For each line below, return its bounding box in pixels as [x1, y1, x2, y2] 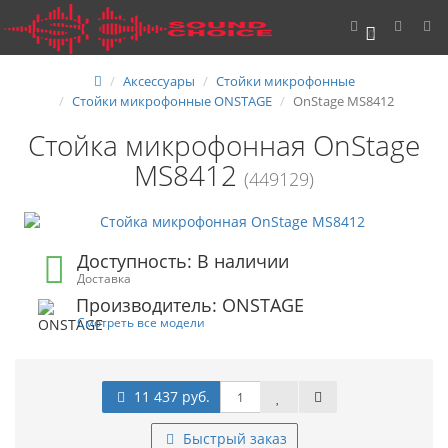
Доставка [77, 270, 132, 286]
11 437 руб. [133, 387, 210, 406]
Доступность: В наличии [77, 249, 290, 273]
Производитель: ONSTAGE [76, 293, 304, 317]
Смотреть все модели [77, 314, 205, 330]
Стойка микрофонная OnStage [28, 126, 420, 164]
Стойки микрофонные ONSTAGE [72, 92, 272, 110]
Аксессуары [122, 72, 195, 90]
